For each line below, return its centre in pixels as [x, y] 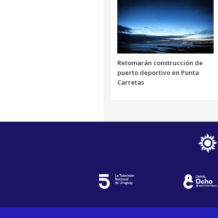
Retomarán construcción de [160, 63]
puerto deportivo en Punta [158, 72]
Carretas [131, 82]
